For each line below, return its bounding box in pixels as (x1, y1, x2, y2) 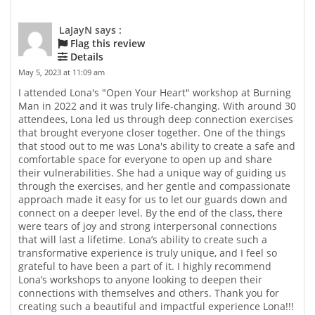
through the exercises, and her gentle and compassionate (18, 179, 290, 193)
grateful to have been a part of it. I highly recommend (18, 259, 271, 274)
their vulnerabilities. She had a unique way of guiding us (18, 166, 286, 180)
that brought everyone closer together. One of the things (18, 126, 285, 140)
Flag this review (67, 37, 145, 51)
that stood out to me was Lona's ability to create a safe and (18, 139, 295, 153)
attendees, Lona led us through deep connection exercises (18, 112, 293, 127)
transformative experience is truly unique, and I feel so (18, 246, 277, 260)
